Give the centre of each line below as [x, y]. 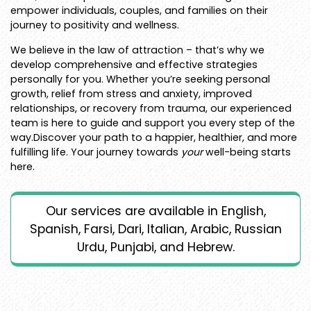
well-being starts [247, 152]
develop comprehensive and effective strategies [134, 64]
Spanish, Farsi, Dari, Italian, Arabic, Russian [155, 229]
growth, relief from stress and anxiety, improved [131, 93]
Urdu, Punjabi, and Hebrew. [155, 247]
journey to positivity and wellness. [95, 25]
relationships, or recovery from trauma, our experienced [151, 108]
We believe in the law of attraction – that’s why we [137, 50]
